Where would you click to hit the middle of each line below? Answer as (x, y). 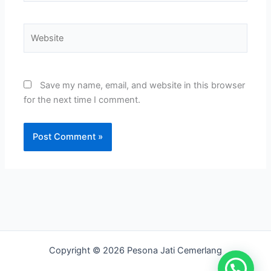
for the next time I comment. (82, 100)
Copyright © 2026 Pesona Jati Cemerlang (135, 251)
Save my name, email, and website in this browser (143, 86)
